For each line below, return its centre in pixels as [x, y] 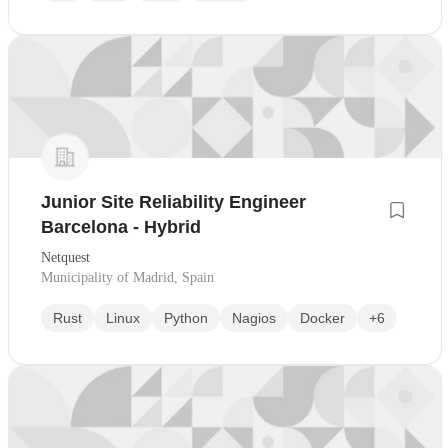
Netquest [65, 258]
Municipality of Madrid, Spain [127, 278]
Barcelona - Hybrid [121, 227]
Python [186, 318]
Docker [322, 318]
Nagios [254, 318]
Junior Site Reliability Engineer [173, 202]
